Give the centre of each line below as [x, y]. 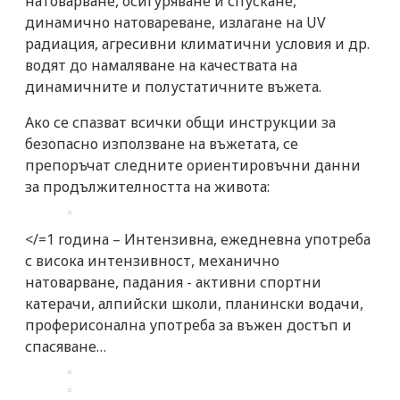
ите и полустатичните [184, 86]
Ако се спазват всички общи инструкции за [180, 122]
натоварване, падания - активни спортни [173, 282]
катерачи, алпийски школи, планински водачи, [194, 303]
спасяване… [66, 346]
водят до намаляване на [112, 65]
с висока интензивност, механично [152, 260]
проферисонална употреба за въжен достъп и [188, 325]
